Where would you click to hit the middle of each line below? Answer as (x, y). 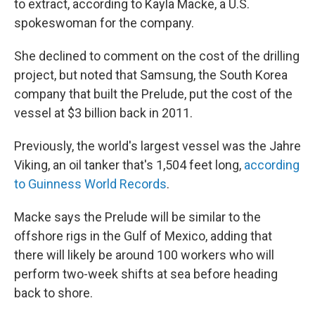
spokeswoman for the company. (104, 23)
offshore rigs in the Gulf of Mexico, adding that (143, 236)
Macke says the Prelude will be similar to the (137, 217)
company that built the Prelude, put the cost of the (153, 94)
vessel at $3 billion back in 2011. (103, 113)
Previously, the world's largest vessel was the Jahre (157, 146)
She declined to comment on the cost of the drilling (157, 56)
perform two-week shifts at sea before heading (146, 274)
